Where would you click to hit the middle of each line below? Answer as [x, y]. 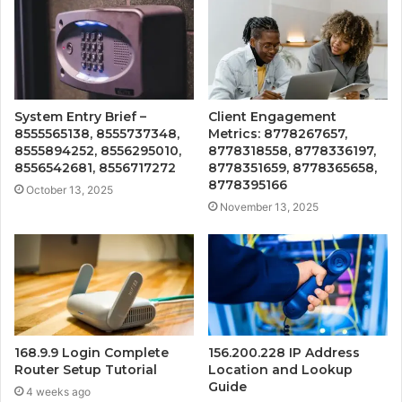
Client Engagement [272, 117]
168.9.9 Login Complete [92, 352]
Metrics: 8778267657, [278, 134]
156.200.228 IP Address [284, 352]
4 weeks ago [58, 391]
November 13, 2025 [269, 207]
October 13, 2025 [70, 190]
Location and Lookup [280, 369]
